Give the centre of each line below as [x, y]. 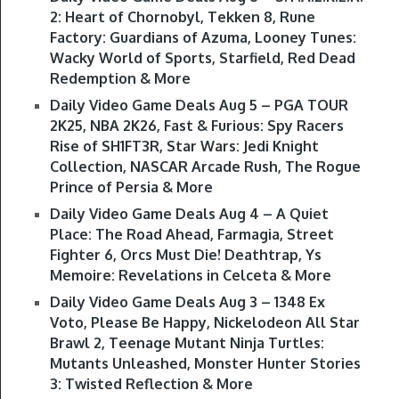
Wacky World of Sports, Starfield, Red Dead [202, 58]
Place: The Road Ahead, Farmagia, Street [191, 235]
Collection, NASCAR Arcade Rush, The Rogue [205, 167]
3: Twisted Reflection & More [151, 384]
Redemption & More [120, 79]
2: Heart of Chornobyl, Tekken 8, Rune [182, 17]
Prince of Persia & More [131, 187]
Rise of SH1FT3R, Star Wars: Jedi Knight [184, 147]
